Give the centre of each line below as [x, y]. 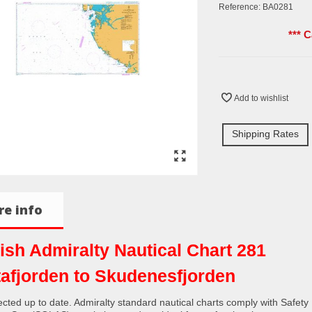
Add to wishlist [261, 98]
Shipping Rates [265, 133]
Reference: [240, 7]
